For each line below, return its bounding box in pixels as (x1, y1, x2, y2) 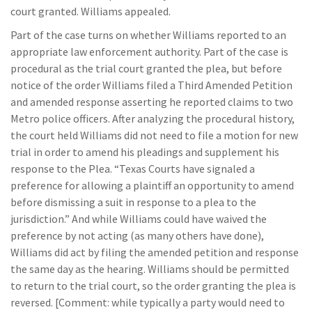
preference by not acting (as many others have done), (10, 228, 264, 242)
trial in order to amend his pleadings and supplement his (10, 145, 279, 159)
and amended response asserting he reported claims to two (10, 95, 293, 109)
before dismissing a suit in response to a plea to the (10, 195, 256, 209)
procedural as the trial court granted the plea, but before (10, 61, 282, 75)
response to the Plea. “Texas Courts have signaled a (10, 162, 255, 175)
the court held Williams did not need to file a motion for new (10, 128, 298, 142)
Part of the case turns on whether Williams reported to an (10, 28, 286, 42)
